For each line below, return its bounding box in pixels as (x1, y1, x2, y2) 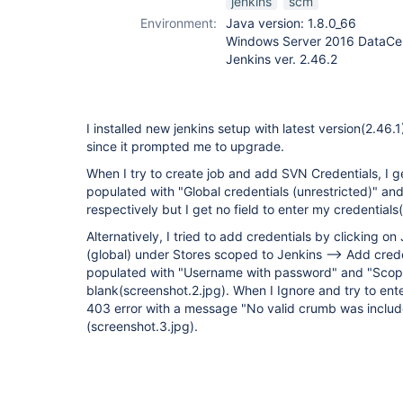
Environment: (140, 15, 217, 31)
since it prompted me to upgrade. (86, 139, 284, 154)
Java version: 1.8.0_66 (226, 15, 356, 31)
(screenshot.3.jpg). (86, 318, 198, 334)
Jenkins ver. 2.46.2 (226, 51, 337, 67)
